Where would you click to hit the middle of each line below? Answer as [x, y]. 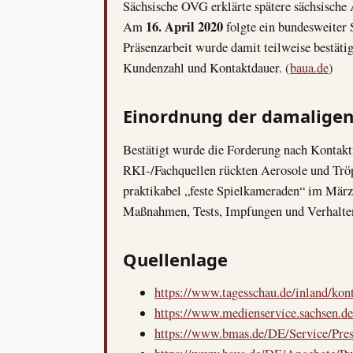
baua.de [309, 68]
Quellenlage [175, 259]
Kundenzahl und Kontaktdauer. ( [206, 68]
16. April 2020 [184, 27]
